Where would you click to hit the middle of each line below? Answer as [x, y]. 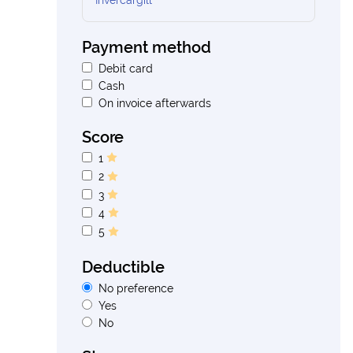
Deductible [123, 267]
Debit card [126, 69]
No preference [136, 288]
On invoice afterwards [155, 103]
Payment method [147, 47]
